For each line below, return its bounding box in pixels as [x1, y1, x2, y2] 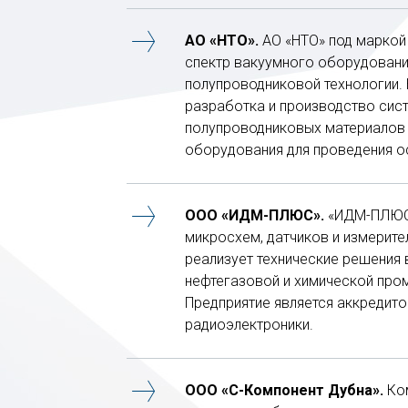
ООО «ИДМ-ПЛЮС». [185, 206, 324, 224]
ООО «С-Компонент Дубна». [185, 381, 383, 399]
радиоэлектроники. [185, 315, 313, 333]
